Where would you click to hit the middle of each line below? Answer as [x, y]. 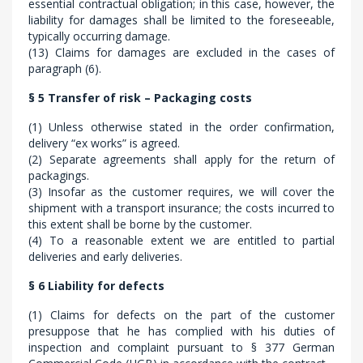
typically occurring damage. [99, 36]
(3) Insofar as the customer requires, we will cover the [181, 192]
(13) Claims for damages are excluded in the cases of [181, 52]
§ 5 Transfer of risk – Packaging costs [140, 98]
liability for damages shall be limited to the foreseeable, [181, 20]
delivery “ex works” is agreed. [104, 143]
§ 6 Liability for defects [96, 286]
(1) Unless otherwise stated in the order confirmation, [181, 127]
